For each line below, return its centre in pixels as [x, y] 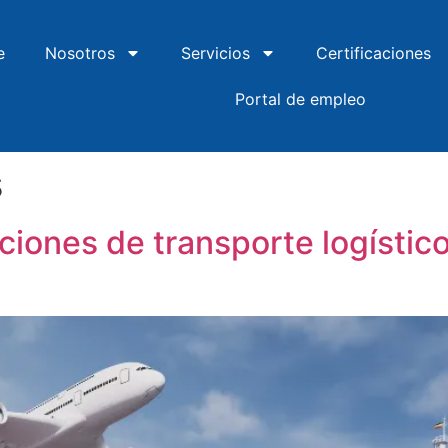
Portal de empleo [301, 99]
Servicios [215, 53]
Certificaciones [373, 53]
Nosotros [79, 53]
